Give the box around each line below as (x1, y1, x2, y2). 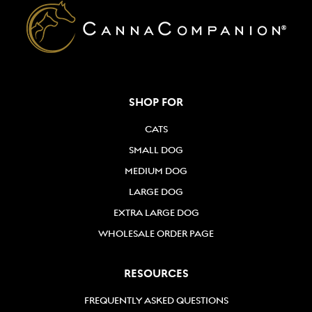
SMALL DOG (129, 144, 183, 156)
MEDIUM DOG (125, 165, 187, 177)
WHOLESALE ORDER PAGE (98, 228, 214, 240)
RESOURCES (123, 267, 189, 281)
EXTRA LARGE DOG (113, 207, 199, 219)
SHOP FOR (129, 95, 183, 109)
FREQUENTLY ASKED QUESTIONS (84, 295, 228, 306)
